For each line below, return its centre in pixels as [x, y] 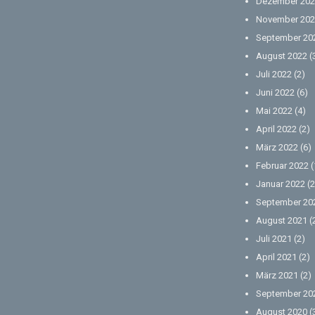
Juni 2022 [275, 93]
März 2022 [277, 148]
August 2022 [282, 56]
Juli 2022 [274, 75]
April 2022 [276, 129]
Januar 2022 [281, 184]
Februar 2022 [282, 166]
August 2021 [282, 221]
